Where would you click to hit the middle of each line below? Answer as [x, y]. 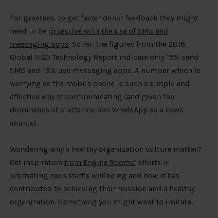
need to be [29, 31]
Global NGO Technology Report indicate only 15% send [104, 57]
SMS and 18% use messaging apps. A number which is [105, 71]
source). [24, 123]
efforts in [153, 163]
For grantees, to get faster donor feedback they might [104, 18]
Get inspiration [37, 163]
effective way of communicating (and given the [92, 97]
